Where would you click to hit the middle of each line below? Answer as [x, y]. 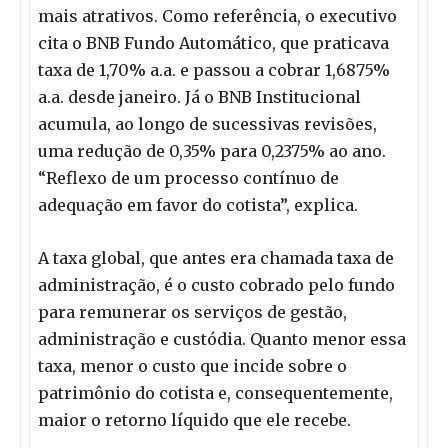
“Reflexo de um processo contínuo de [188, 178]
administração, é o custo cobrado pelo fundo [216, 285]
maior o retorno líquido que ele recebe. [194, 420]
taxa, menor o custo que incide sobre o [192, 366]
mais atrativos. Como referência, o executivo [217, 16]
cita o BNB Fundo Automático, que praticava [213, 43]
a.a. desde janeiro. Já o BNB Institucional [199, 97]
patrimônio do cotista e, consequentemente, [215, 393]
